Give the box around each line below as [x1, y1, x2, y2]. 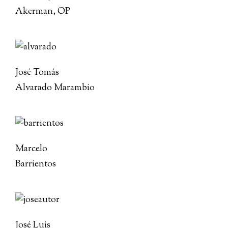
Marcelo [15, 142, 47, 156]
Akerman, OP [15, 5, 70, 18]
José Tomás [15, 66, 59, 79]
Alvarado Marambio [15, 81, 95, 95]
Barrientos [15, 158, 56, 171]
